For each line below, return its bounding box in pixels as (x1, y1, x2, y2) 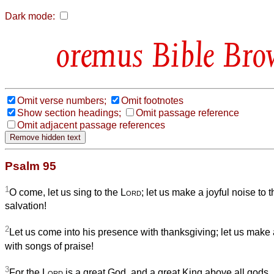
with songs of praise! (5, 240, 94, 251)
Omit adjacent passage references (17, 119, 165, 130)
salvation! (5, 201, 46, 212)
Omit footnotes (121, 95, 183, 106)
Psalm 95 (5, 159, 56, 172)
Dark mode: (5, 11, 55, 21)
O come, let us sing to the (9, 187, 120, 198)
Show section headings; (17, 107, 121, 118)
